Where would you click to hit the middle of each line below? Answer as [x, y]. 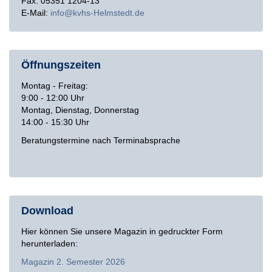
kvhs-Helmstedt [103, 12]
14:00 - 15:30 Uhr [55, 122]
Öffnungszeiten [61, 65]
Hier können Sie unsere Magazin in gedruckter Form [122, 231]
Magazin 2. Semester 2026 [73, 261]
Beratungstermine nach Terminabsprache [101, 140]
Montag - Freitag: [55, 85]
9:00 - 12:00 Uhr [53, 97]
